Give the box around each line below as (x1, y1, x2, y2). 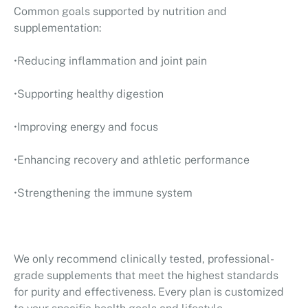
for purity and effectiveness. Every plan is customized (14, 285, 284, 298)
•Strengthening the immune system (14, 186, 192, 199)
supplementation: (14, 21, 101, 34)
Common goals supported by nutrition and (14, 5, 227, 18)
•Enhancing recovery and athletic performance (14, 153, 250, 166)
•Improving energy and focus (14, 120, 158, 133)
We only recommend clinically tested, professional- (14, 252, 274, 265)
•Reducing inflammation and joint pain (14, 54, 207, 67)
